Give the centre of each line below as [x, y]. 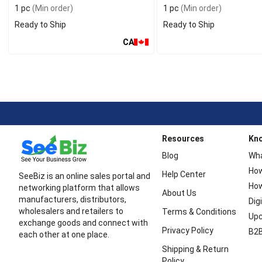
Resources [183, 139]
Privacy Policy [187, 230]
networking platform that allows [79, 188]
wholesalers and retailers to [71, 211]
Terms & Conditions [199, 212]
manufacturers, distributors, [73, 199]
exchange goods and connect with [83, 223]
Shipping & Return [195, 249]
